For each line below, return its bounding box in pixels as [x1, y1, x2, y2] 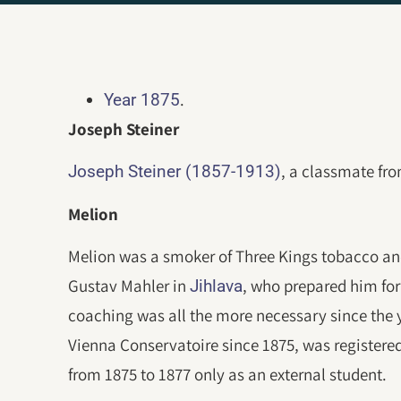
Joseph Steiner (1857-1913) [68, 161, 282, 183]
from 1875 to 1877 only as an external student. [68, 363, 388, 386]
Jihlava [190, 276, 243, 297]
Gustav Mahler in [68, 275, 191, 297]
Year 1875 [104, 90, 181, 110]
